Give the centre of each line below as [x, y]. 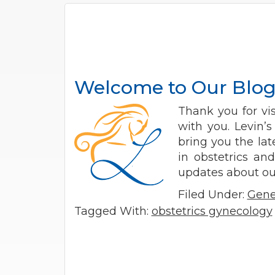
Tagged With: [113, 211]
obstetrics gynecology [212, 211]
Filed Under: [212, 195]
